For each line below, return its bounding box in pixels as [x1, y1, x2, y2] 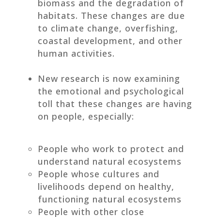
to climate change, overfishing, [37, 22, 178, 34]
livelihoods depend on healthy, [37, 180, 174, 192]
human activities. [37, 47, 115, 59]
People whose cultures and [37, 168, 159, 180]
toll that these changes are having [37, 97, 192, 109]
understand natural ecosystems [37, 155, 182, 167]
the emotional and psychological [37, 85, 184, 97]
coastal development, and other [37, 34, 183, 46]
